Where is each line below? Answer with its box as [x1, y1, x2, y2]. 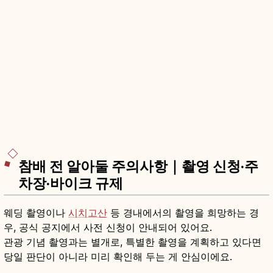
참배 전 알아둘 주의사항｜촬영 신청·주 [18, 157, 258, 175]
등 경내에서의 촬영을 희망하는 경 [107, 206, 259, 219]
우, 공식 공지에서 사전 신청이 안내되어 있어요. [4, 221, 212, 233]
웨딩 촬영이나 [4, 206, 68, 219]
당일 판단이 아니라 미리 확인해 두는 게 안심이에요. [4, 250, 232, 263]
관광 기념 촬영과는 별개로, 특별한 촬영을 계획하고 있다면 [4, 235, 261, 248]
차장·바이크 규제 [18, 174, 123, 192]
